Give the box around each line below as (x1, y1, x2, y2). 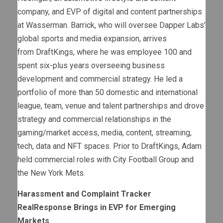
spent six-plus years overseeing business (17, 61, 165, 71)
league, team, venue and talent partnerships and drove (17, 101, 204, 111)
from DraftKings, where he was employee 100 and (17, 47, 192, 57)
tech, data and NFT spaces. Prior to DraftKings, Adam (17, 141, 202, 151)
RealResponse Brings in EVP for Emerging (17, 203, 176, 213)
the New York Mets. (17, 168, 85, 178)
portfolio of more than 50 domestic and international (17, 88, 198, 98)
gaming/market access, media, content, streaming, (17, 128, 192, 138)
